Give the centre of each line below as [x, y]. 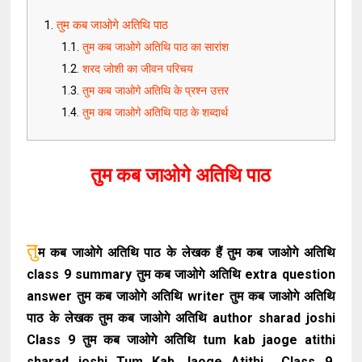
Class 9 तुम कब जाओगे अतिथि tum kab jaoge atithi [181, 340]
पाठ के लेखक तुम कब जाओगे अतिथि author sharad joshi [181, 318]
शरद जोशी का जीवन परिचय [138, 69]
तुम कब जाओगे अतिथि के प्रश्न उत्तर [156, 91]
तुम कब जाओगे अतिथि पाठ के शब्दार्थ [157, 113]
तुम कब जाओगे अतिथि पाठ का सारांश [158, 47]
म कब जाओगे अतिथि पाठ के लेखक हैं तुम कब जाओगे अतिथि [187, 253]
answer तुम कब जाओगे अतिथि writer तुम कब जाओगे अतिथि [181, 296]
